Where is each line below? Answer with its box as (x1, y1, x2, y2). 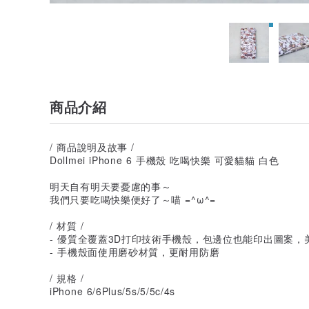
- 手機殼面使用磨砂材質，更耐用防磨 (50, 244, 220, 259)
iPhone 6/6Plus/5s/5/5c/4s (50, 283, 176, 298)
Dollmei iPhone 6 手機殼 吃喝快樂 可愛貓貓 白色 (50, 152, 279, 167)
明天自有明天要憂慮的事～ (50, 179, 172, 193)
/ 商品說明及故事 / (50, 139, 135, 154)
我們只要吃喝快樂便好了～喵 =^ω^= (50, 192, 217, 206)
